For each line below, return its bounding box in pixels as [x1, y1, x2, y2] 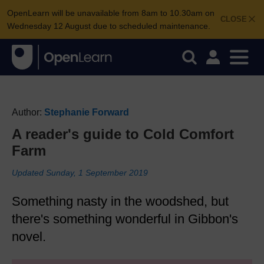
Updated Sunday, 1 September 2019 [12, 168, 148, 177]
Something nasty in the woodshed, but [12, 194, 229, 209]
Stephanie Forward [44, 107, 129, 117]
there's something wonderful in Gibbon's [12, 212, 238, 226]
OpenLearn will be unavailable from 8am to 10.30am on [7, 8, 214, 18]
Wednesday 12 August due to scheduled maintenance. [7, 21, 210, 31]
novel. [12, 229, 46, 244]
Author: [12, 107, 44, 117]
